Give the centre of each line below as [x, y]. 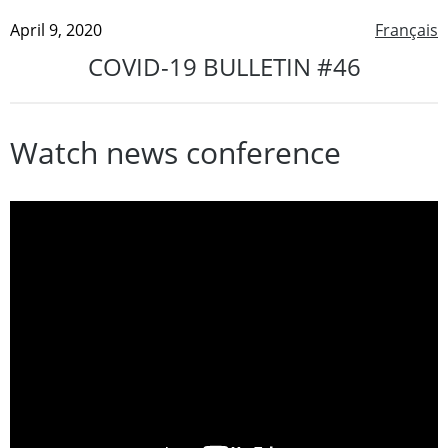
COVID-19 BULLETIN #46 [224, 66]
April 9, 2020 [56, 29]
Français [406, 29]
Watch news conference [175, 152]
